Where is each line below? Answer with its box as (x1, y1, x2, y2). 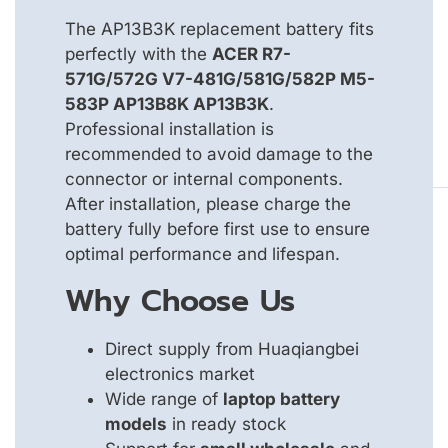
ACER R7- (212, 44, 291, 65)
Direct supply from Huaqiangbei (105, 338, 359, 359)
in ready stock (167, 413, 286, 434)
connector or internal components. (65, 169, 343, 190)
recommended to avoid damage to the (65, 144, 373, 165)
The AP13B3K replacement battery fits (65, 19, 374, 40)
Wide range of (105, 388, 223, 409)
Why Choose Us (65, 277, 295, 324)
